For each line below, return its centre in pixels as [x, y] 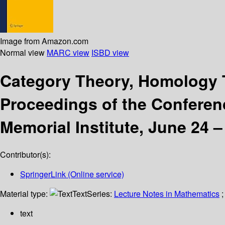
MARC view [68, 52]
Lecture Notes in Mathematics [167, 194]
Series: [100, 194]
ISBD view [110, 52]
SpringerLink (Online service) [72, 174]
